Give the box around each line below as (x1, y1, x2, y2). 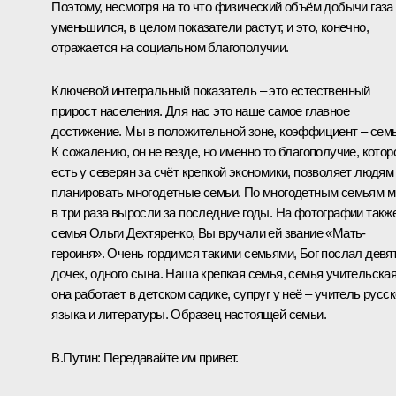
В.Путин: (51, 349, 101, 365)
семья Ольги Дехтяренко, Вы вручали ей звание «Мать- (51, 225, 366, 240)
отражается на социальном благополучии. (51, 39, 289, 55)
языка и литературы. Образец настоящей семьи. (51, 306, 326, 322)
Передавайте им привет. (100, 349, 239, 365)
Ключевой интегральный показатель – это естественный (51, 82, 370, 98)
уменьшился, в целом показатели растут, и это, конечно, (51, 19, 369, 34)
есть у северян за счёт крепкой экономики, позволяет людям (51, 164, 394, 179)
